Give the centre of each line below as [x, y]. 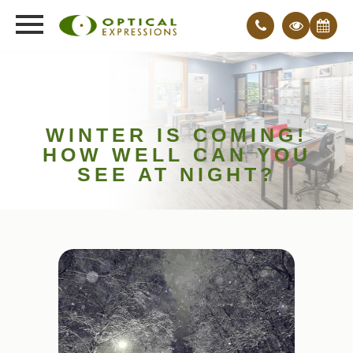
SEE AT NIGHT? [176, 174]
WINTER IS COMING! [176, 134]
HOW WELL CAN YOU [176, 154]
